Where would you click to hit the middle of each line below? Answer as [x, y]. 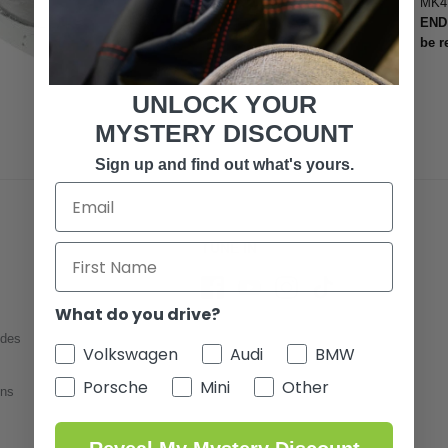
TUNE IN [229, 248]
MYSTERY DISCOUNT [224, 133]
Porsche [115, 388]
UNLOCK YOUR [224, 104]
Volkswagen [130, 355]
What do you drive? [137, 315]
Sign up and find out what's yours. [224, 165]
